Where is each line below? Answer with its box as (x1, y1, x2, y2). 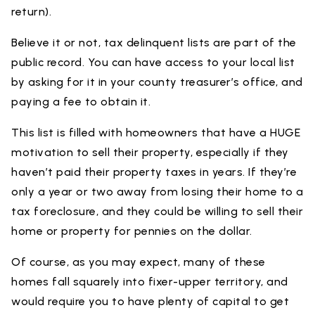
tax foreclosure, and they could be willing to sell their (11, 205, 303, 218)
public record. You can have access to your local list (11, 56, 295, 69)
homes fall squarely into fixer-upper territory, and (11, 275, 288, 288)
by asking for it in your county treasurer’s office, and (11, 75, 303, 89)
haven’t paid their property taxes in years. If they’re (11, 165, 297, 179)
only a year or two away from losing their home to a (11, 185, 304, 198)
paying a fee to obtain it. (11, 95, 150, 108)
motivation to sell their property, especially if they (11, 146, 289, 159)
